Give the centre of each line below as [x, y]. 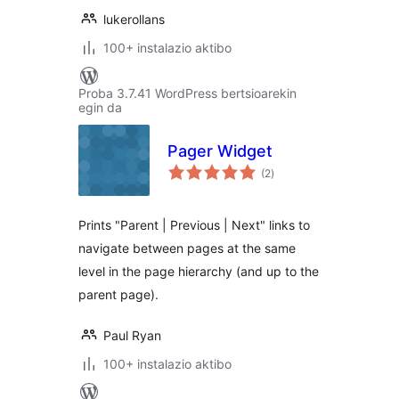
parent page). [118, 294]
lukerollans [134, 19]
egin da [100, 107]
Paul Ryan [132, 335]
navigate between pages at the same [187, 248]
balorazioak [299, 167]
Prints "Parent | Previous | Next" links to [194, 225]
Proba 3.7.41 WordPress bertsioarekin [187, 93]
